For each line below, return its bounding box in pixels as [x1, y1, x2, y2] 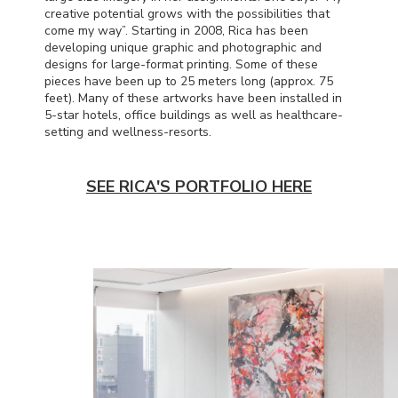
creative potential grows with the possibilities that [44, 4, 330, 22]
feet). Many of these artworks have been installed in [44, 89, 342, 107]
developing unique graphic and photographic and [44, 38, 322, 56]
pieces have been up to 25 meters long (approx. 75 [44, 72, 333, 90]
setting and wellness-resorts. [44, 123, 211, 140]
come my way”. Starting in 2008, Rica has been [44, 21, 308, 39]
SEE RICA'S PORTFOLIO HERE [86, 175, 312, 197]
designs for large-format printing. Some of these [44, 55, 318, 73]
